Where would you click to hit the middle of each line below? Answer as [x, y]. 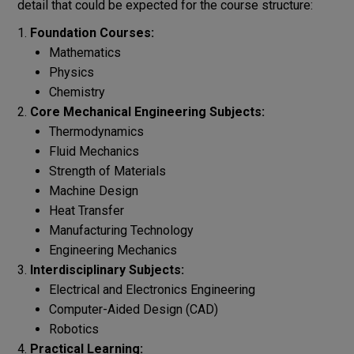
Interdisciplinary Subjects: [107, 269]
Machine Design [93, 190]
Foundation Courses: [92, 32]
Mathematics [85, 52]
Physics [71, 72]
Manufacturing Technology [121, 230]
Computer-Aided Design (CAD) [133, 309]
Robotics [73, 329]
